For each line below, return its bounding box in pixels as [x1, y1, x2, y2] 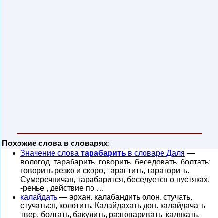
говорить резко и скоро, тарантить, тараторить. [20, 166, 189, 175]
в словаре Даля [126, 149, 185, 157]
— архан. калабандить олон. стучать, [57, 193, 192, 201]
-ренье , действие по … [20, 184, 104, 192]
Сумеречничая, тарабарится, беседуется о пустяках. [20, 175, 210, 183]
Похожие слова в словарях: [2, 139, 110, 147]
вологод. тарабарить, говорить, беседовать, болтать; [20, 158, 211, 166]
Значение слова [20, 149, 81, 157]
